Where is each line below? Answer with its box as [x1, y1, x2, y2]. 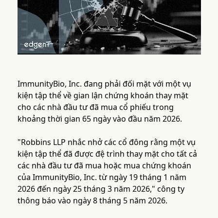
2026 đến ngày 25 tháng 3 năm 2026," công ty [17, 183, 184, 195]
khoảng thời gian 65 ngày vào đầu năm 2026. [17, 113, 182, 125]
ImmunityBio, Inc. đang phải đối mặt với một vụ [17, 78, 191, 90]
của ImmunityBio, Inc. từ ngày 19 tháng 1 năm [17, 172, 186, 183]
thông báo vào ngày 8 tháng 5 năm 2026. [17, 195, 167, 206]
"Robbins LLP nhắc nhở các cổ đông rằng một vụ [17, 137, 196, 148]
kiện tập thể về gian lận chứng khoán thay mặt [17, 90, 188, 101]
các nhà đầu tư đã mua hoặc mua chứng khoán [17, 160, 191, 171]
